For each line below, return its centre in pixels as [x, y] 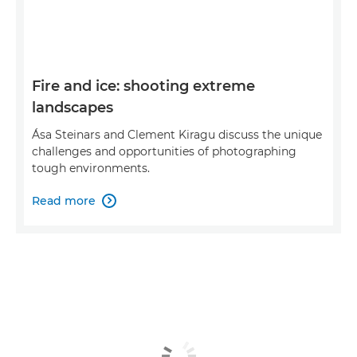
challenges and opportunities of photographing [164, 151]
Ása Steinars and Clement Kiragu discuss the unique [177, 134]
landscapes [73, 107]
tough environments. [91, 168]
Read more [64, 200]
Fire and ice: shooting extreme [143, 86]
